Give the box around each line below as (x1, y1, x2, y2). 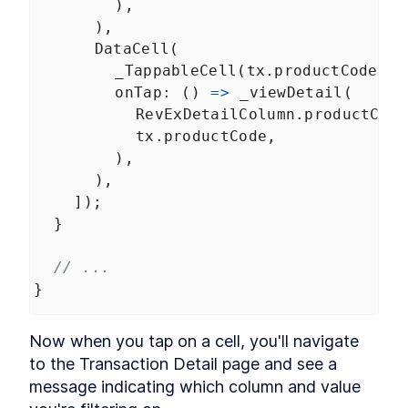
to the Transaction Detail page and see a (29, 354, 337, 373)
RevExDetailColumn (136, 106, 296, 123)
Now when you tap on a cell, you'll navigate (29, 331, 359, 351)
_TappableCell (115, 62, 238, 79)
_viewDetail (240, 84, 343, 101)
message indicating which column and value (29, 377, 361, 396)
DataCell (94, 40, 170, 57)
